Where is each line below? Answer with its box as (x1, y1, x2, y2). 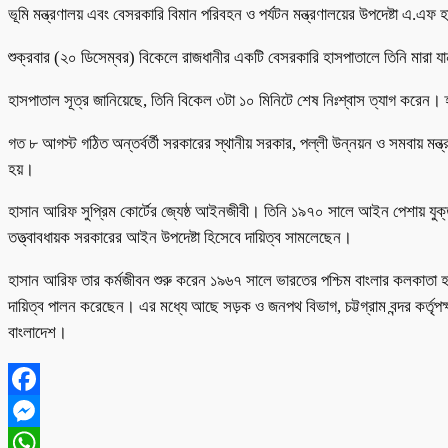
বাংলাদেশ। (8, 323, 67, 343)
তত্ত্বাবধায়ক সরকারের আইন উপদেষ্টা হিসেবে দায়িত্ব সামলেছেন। (8, 228, 352, 248)
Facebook (8, 401, 77, 421)
